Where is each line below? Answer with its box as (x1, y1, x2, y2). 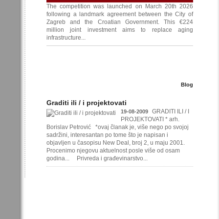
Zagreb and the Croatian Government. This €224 (46, 19, 193, 26)
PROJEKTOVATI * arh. (121, 116, 179, 123)
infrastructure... (46, 34, 86, 42)
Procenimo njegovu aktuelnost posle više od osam (46, 147, 180, 154)
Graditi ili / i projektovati (46, 99, 127, 107)
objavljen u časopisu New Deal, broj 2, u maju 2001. (46, 139, 185, 147)
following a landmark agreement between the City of (46, 11, 193, 18)
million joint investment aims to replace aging (46, 26, 193, 34)
